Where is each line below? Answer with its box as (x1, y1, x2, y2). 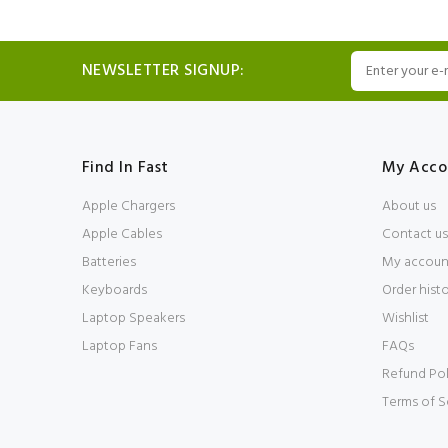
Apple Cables (82, 223, 162, 246)
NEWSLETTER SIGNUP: (82, 58, 245, 84)
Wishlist (382, 307, 429, 330)
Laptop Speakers (82, 307, 185, 330)
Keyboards (82, 279, 147, 302)
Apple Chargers (82, 195, 175, 218)
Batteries (82, 251, 136, 274)
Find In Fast (82, 155, 169, 181)
